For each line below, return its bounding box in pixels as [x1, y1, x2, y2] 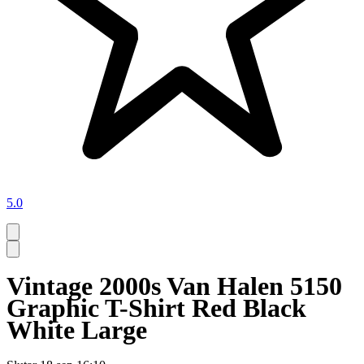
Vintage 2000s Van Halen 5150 [6, 271, 342, 301]
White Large [6, 314, 147, 344]
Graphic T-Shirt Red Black [6, 292, 306, 323]
